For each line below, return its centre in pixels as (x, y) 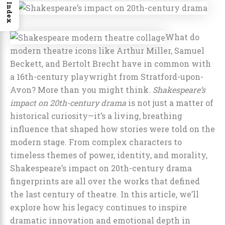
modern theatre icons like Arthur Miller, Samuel (107, 51)
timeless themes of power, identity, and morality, (109, 155)
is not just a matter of (170, 103)
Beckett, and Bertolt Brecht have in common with (110, 64)
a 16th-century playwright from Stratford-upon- (107, 77)
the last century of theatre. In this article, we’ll (104, 194)
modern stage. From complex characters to (96, 142)
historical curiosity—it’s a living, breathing (96, 116)
